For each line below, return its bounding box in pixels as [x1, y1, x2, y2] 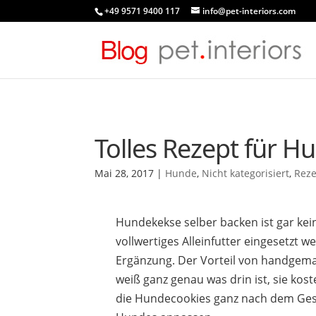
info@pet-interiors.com [202, 5, 296, 17]
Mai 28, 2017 [95, 166, 154, 180]
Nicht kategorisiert [202, 166, 290, 180]
